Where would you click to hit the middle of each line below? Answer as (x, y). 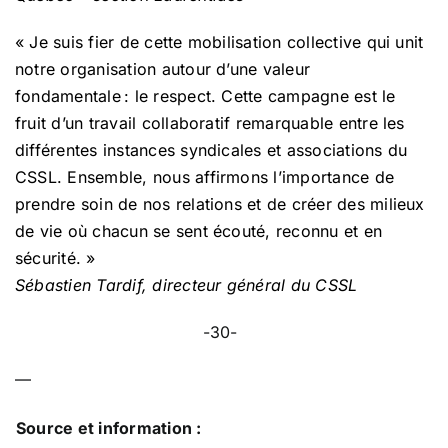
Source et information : (109, 427)
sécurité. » (55, 257)
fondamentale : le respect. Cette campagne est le (205, 95)
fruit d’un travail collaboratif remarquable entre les (210, 122)
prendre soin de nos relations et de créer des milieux (220, 203)
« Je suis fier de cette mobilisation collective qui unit (219, 41)
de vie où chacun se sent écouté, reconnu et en (199, 230)
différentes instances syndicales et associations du (211, 149)
